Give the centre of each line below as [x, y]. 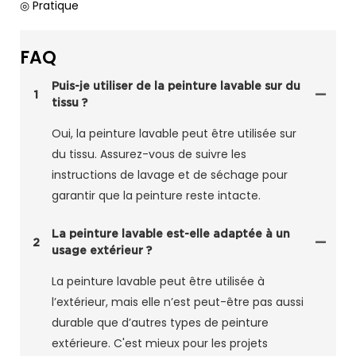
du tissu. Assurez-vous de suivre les [149, 155]
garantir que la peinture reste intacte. [156, 196]
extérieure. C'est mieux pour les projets [160, 344]
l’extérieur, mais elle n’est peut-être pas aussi [178, 302]
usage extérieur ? [102, 251]
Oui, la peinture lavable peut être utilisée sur [174, 134]
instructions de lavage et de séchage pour [170, 175]
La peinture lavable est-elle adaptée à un [171, 234]
